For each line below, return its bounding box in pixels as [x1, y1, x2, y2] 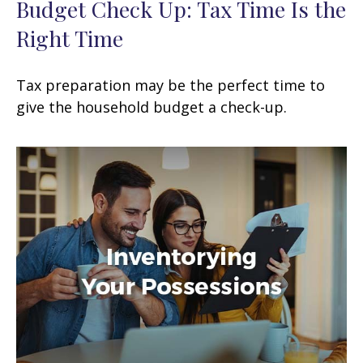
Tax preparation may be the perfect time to [16, 75, 325, 95]
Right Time [16, 23, 123, 53]
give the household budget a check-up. [16, 96, 287, 117]
